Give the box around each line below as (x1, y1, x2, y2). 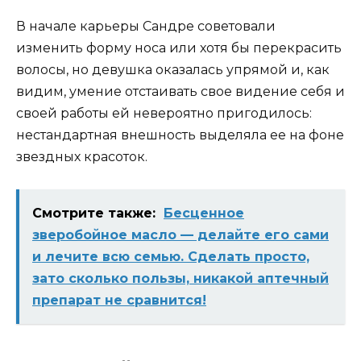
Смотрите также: (32, 205, 156, 221)
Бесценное (164, 205, 244, 221)
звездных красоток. (16, 148, 147, 164)
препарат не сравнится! (32, 292, 206, 308)
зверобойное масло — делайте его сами (32, 226, 329, 243)
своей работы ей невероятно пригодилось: (16, 105, 312, 121)
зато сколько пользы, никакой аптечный (32, 270, 329, 286)
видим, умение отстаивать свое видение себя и (16, 83, 345, 99)
